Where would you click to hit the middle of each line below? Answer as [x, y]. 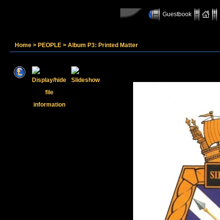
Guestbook [177, 14]
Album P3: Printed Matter [103, 45]
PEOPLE [50, 45]
